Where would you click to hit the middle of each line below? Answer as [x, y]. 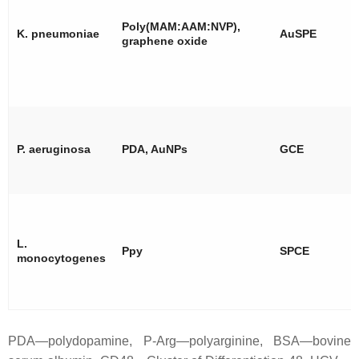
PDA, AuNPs [155, 149]
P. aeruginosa [54, 149]
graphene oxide [165, 40]
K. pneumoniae [58, 33]
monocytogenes [61, 258]
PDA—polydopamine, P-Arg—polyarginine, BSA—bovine [179, 341]
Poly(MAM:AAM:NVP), [181, 26]
